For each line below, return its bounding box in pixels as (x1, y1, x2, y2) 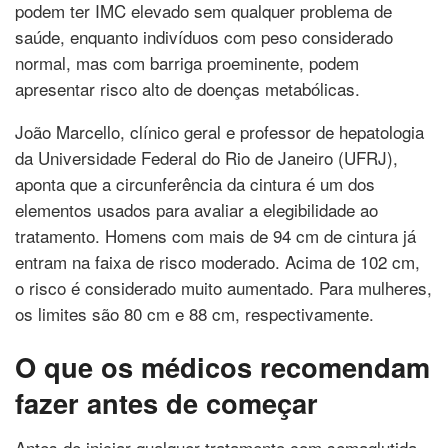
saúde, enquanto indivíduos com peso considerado (15, 23, 393, 49)
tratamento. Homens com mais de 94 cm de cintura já (15, 222, 416, 248)
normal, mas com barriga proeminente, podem (15, 49, 359, 75)
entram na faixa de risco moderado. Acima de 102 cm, (15, 248, 420, 274)
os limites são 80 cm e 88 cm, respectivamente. (15, 300, 374, 326)
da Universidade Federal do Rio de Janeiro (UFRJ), (15, 144, 398, 170)
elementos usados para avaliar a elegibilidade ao (15, 196, 378, 222)
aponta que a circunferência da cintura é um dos (15, 170, 375, 196)
